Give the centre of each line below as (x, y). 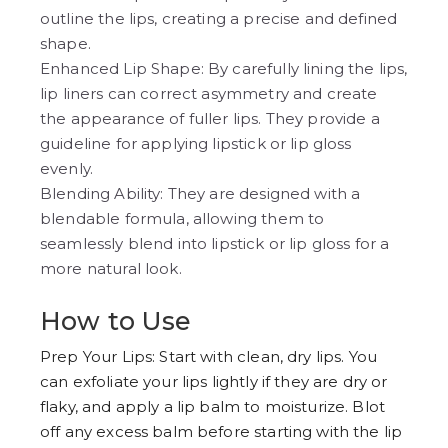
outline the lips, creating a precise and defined (219, 19)
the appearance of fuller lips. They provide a (210, 119)
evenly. (67, 169)
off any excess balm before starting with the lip (221, 432)
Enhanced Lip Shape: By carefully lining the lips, (224, 69)
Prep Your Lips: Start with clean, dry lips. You (209, 357)
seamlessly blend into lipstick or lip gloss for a (215, 244)
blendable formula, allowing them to (182, 219)
